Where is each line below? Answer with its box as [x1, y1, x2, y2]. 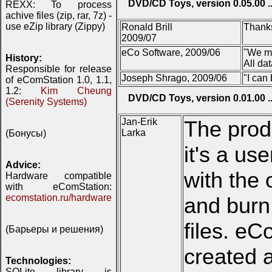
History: [5, 53, 42, 63]
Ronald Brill [121, 22, 172, 33]
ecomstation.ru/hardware [5, 192, 112, 203]
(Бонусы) [5, 128, 46, 138]
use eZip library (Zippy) [5, 21, 105, 32]
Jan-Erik [121, 117, 157, 127]
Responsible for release [5, 64, 112, 74]
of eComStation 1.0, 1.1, [5, 75, 112, 85]
